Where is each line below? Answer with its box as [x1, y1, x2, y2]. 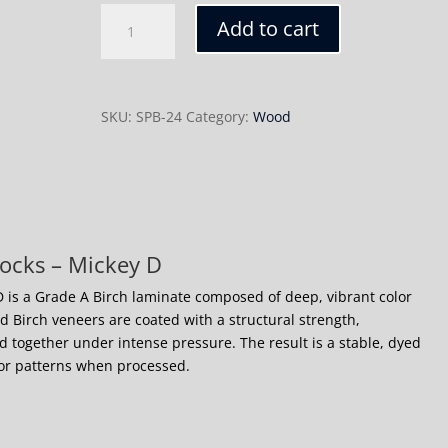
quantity [100, 51, 156, 70]
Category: [186, 107, 253, 126]
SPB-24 [136, 107, 182, 126]
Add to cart [217, 15, 320, 42]
